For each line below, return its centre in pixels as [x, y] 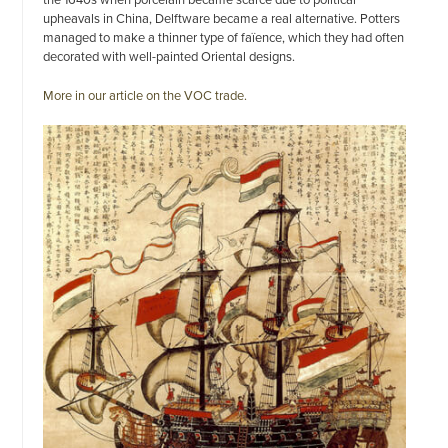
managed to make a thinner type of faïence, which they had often [224, 37]
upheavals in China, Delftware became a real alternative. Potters [222, 18]
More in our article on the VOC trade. [145, 95]
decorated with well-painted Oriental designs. [169, 56]
